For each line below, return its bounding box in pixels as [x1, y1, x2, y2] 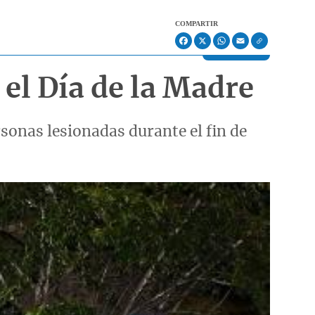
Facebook [175, 45, 204, 53]
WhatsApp [213, 45, 246, 53]
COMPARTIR [175, 19, 218, 27]
